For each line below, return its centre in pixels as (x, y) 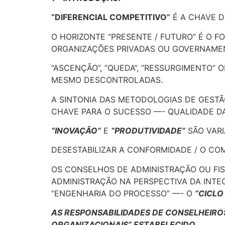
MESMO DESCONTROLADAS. (107, 80)
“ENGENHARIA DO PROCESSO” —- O (123, 193)
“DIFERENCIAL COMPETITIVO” (111, 17)
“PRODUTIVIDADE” (148, 130)
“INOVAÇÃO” (76, 130)
